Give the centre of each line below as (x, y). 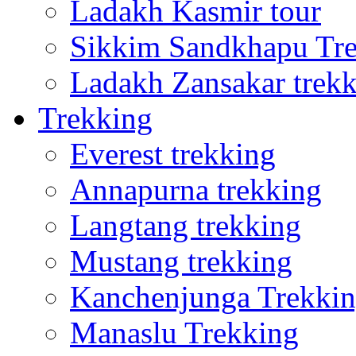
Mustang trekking (181, 261)
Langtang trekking (186, 225)
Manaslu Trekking (184, 333)
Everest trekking (173, 154)
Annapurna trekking (196, 190)
